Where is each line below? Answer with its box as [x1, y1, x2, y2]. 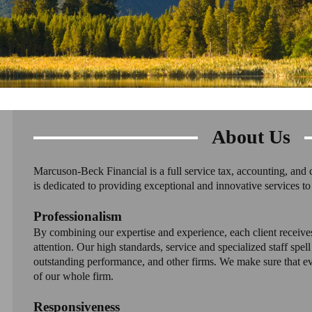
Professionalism [33, 209, 122, 224]
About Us [212, 126, 291, 148]
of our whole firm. [33, 270, 114, 283]
